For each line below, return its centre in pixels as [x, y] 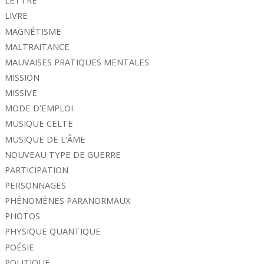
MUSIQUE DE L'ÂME [45, 139]
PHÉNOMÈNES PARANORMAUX [68, 201]
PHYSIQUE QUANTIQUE [53, 231]
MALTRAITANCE [37, 46]
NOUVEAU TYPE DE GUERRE [63, 154]
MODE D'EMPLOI [39, 108]
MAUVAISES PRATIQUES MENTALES [77, 62]
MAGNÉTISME [33, 31]
